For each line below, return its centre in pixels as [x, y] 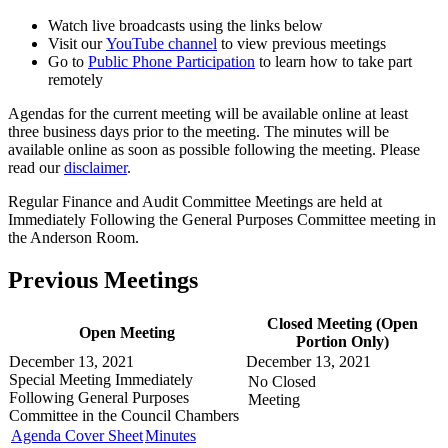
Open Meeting [126, 332]
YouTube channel [161, 43]
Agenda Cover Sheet [77, 435]
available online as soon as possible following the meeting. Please [214, 149]
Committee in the [65, 415]
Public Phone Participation [171, 61]
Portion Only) [342, 341]
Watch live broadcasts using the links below [185, 25]
